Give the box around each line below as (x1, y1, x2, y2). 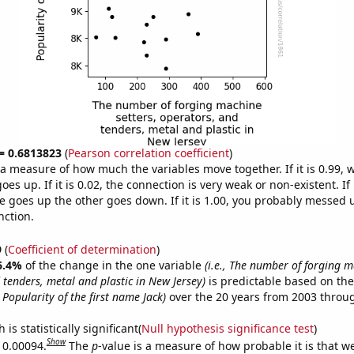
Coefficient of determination (7, 241, 156, 257)
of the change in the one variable (24, 257, 205, 273)
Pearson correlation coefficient (67, 145, 229, 160)
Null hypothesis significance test (141, 320, 314, 336)
